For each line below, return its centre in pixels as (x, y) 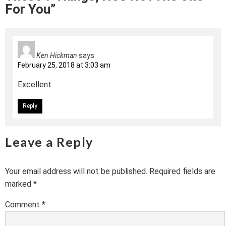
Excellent (35, 85)
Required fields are (182, 172)
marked (19, 184)
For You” (30, 9)
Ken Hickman (57, 56)
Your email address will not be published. (76, 172)
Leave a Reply (49, 142)
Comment (23, 205)
